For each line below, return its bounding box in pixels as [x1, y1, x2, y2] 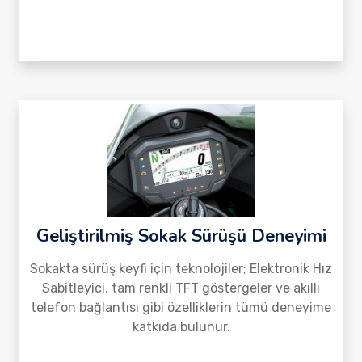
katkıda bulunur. [132, 319, 230, 335]
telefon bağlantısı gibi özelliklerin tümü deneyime [31, 300, 331, 315]
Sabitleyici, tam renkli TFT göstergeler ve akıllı [42, 280, 320, 296]
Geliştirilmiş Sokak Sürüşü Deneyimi [36, 224, 326, 248]
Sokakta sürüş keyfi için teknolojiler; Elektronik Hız [30, 261, 332, 276]
